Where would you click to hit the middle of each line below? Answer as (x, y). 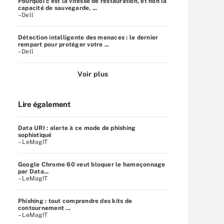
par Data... (33, 171)
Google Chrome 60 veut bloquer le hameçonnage (92, 164)
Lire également (44, 104)
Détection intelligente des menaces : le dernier (88, 37)
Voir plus (93, 74)
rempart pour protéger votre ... (64, 44)
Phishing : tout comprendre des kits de (75, 201)
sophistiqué (35, 135)
